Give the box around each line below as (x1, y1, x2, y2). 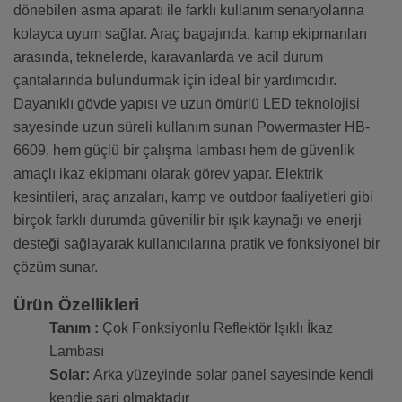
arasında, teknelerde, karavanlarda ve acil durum (13, 49, 323, 66)
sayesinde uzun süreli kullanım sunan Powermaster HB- (13, 119, 370, 135)
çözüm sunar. (13, 259, 98, 275)
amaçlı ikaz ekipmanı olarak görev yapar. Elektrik (13, 166, 323, 182)
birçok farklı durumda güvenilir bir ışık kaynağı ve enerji (13, 213, 362, 229)
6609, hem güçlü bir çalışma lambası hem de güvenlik (13, 143, 354, 159)
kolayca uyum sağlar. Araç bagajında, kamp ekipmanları (13, 26, 367, 42)
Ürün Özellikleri (13, 295, 139, 315)
